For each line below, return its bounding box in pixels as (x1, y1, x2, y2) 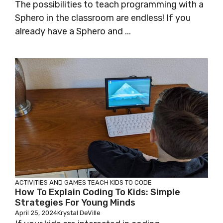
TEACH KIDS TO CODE (88, 179, 152, 187)
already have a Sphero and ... (15, 26, 131, 37)
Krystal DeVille (57, 209, 101, 217)
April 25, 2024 (15, 209, 57, 217)
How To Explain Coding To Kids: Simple (15, 187, 180, 198)
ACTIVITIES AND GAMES (15, 179, 86, 187)
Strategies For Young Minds (15, 197, 135, 209)
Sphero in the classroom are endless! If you (15, 12, 191, 24)
